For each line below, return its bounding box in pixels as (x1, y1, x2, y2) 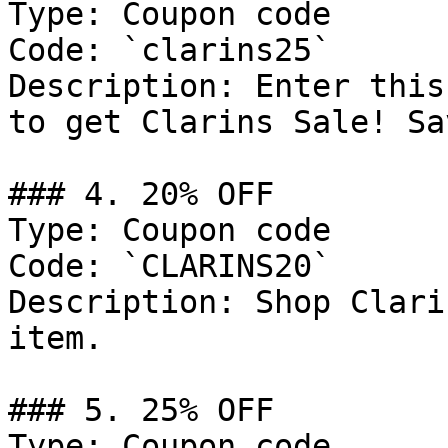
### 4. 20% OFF (8, 176, 274, 212)
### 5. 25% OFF (8, 392, 274, 428)
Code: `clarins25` (8, 32, 331, 68)
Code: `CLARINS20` (8, 248, 331, 284)
